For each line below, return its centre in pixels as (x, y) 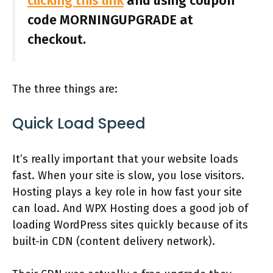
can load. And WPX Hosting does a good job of (130, 209)
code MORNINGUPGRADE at (110, 20)
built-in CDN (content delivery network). (115, 242)
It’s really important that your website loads (125, 159)
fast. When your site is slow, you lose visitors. (128, 176)
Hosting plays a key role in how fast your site (127, 192)
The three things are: (66, 89)
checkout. (58, 39)
